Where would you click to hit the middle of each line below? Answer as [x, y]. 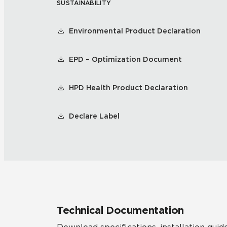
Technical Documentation [120, 210]
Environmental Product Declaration [135, 31]
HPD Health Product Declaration [128, 88]
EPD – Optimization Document [125, 59]
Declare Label [94, 116]
